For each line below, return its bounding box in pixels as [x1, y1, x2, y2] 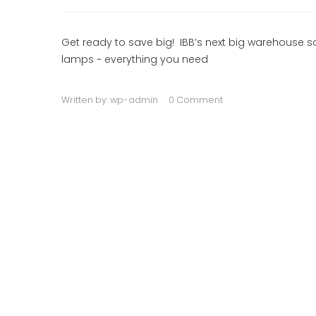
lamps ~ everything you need [61, 52, 208, 66]
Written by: [61, 94, 110, 106]
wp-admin [110, 94, 158, 106]
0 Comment [169, 94, 223, 106]
